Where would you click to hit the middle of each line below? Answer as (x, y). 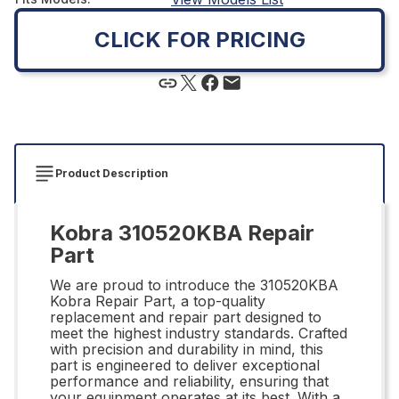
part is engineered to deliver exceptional (185, 365)
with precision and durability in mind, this (187, 349)
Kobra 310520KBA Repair (182, 232)
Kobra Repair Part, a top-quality (158, 301)
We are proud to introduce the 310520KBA (194, 285)
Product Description (112, 173)
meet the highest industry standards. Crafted (199, 333)
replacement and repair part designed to (186, 317)
